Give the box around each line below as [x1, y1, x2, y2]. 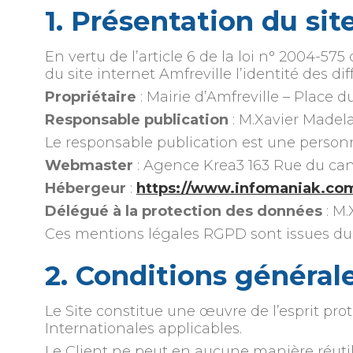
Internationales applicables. [44, 319, 242, 337]
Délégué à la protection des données [44, 202, 322, 220]
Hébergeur [44, 179, 126, 197]
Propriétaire [44, 87, 136, 106]
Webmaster [44, 156, 133, 174]
